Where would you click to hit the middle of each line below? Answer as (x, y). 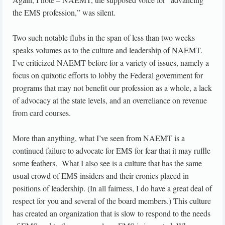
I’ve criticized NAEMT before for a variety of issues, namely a (111, 63)
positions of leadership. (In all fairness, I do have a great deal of (112, 188)
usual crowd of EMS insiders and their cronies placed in (101, 176)
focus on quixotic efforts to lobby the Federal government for (108, 75)
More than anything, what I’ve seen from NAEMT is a (99, 138)
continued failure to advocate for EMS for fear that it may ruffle (111, 151)
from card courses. (42, 113)
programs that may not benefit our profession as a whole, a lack (112, 88)
